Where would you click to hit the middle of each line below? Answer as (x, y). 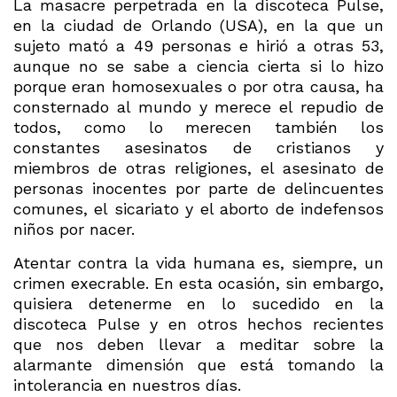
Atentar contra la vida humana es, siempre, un (198, 262)
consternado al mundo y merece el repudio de (198, 107)
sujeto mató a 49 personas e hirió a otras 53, (198, 46)
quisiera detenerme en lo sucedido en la (198, 303)
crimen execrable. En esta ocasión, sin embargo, (198, 283)
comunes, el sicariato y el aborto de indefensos (198, 209)
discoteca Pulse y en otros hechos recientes (198, 323)
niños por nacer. (74, 230)
